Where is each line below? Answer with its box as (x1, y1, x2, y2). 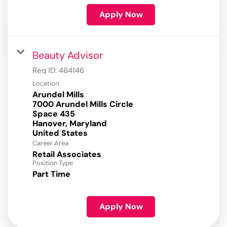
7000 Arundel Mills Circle (32, 99, 133, 110)
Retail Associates (32, 149, 101, 160)
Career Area (32, 139, 68, 148)
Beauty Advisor (32, 49, 103, 62)
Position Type (32, 159, 73, 168)
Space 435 (32, 108, 75, 120)
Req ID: (32, 65, 59, 76)
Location (32, 79, 59, 88)
